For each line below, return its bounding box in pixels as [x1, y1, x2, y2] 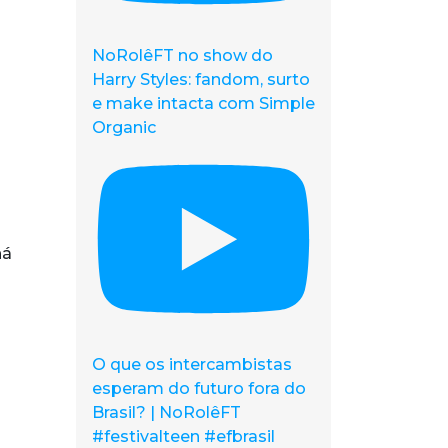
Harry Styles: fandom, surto [92, 70, 310, 90]
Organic [92, 118, 156, 138]
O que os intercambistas [92, 355, 292, 375]
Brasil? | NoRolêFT [92, 403, 241, 423]
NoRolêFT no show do [92, 46, 273, 66]
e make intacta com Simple [92, 94, 315, 114]
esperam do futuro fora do [92, 379, 306, 399]
